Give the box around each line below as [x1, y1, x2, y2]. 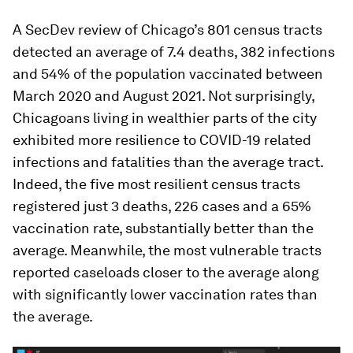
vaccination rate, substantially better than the [13, 220, 314, 237]
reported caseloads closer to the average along [13, 264, 319, 281]
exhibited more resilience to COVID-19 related [13, 132, 311, 149]
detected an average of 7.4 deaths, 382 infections [13, 43, 335, 61]
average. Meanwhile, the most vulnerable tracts [13, 242, 321, 259]
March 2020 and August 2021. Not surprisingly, [13, 87, 314, 105]
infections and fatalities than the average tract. [13, 154, 323, 171]
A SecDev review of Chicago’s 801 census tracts [13, 21, 322, 39]
